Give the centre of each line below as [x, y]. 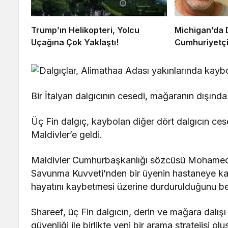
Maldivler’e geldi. [67, 135]
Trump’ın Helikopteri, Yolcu [85, 30]
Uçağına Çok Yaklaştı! [75, 42]
